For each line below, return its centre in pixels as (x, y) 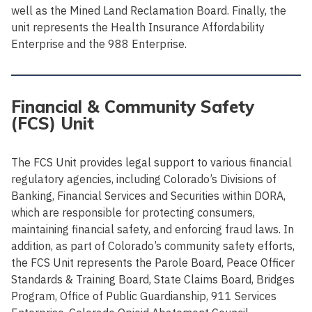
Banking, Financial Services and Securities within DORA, (148, 195)
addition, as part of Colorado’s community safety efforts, (153, 245)
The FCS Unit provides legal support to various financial (151, 162)
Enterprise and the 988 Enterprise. (99, 44)
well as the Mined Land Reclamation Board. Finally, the (149, 10)
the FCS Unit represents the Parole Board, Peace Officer (153, 262)
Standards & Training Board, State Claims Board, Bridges (153, 279)
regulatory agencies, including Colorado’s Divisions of (144, 179)
